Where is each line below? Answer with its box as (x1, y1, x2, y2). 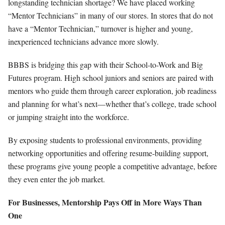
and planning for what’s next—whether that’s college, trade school (8, 98, 216, 109)
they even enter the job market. (8, 173, 105, 184)
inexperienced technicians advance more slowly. (8, 36, 161, 47)
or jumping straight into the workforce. (8, 111, 132, 122)
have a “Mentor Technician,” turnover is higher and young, (8, 23, 193, 34)
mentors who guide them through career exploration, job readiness (8, 85, 216, 96)
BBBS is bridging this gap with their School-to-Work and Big (8, 59, 203, 70)
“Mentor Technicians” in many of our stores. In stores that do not (8, 10, 213, 21)
